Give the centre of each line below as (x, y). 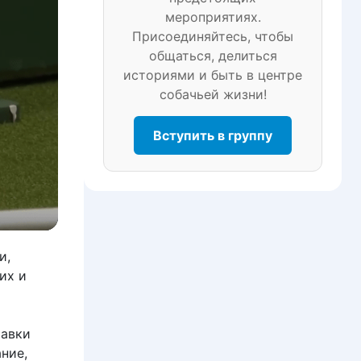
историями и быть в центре (213, 75)
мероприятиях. (213, 17)
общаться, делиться (213, 56)
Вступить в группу (213, 135)
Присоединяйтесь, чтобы (213, 36)
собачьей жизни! (213, 94)
